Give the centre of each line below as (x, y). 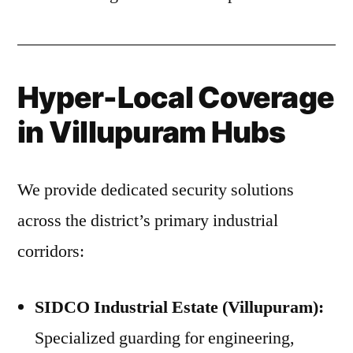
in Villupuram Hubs (152, 132)
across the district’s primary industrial (148, 221)
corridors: (51, 251)
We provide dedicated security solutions (156, 190)
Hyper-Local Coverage (176, 97)
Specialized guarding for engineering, (165, 338)
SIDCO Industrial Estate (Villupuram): (179, 307)
